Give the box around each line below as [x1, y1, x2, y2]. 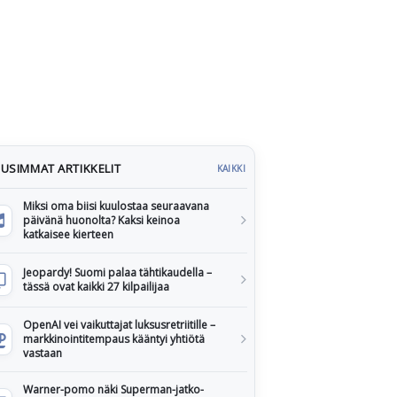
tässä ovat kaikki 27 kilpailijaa [23, 279, 169, 294]
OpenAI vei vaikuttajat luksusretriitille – [23, 317, 215, 332]
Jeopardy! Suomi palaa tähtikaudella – [23, 265, 212, 280]
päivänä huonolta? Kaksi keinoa [23, 213, 180, 228]
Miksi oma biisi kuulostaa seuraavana [23, 198, 209, 214]
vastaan [23, 346, 62, 361]
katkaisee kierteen [23, 227, 113, 242]
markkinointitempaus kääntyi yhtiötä [23, 331, 205, 346]
